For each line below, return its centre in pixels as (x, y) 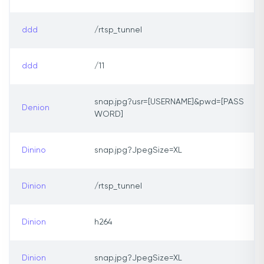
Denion (36, 108)
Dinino (34, 151)
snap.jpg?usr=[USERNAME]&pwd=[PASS (169, 102)
